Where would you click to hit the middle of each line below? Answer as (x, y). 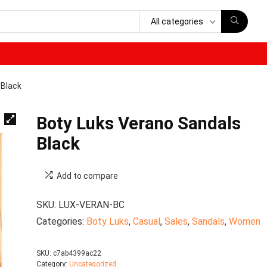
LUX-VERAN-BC (91, 205)
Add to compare (87, 176)
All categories (177, 21)
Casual (146, 221)
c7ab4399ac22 (77, 253)
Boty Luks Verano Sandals (138, 123)
